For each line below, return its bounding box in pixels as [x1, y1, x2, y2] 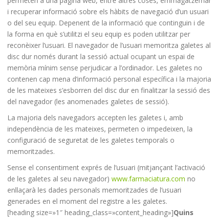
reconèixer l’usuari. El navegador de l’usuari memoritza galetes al [7, 40, 211, 50]
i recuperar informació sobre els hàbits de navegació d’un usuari [7, 6, 209, 16]
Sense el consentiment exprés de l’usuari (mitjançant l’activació [7, 162, 205, 172]
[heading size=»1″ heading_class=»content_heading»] [7, 207, 174, 217]
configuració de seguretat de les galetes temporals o [7, 135, 175, 145]
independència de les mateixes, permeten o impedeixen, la [7, 124, 193, 133]
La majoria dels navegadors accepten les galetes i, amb [7, 112, 183, 122]
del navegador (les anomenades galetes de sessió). [7, 96, 169, 106]
